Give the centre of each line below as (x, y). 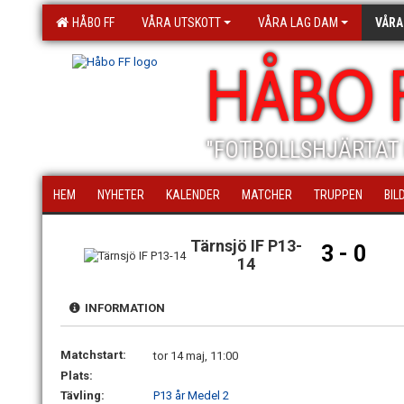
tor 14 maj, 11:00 (196, 356)
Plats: (77, 376)
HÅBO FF (91, 23)
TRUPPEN (338, 195)
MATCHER (267, 195)
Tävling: (83, 395)
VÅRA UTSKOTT (181, 23)
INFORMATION (122, 308)
